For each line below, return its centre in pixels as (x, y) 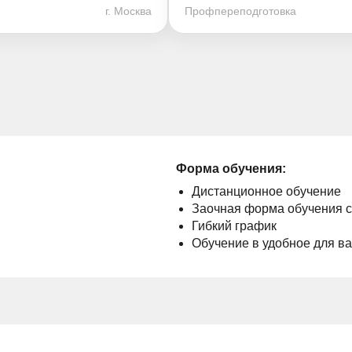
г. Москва (128, 11)
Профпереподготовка (240, 11)
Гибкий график (234, 226)
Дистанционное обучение (266, 191)
